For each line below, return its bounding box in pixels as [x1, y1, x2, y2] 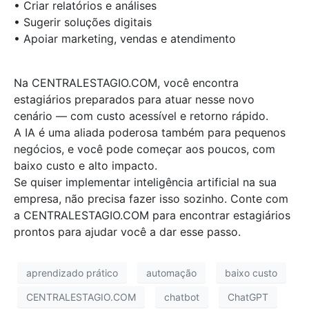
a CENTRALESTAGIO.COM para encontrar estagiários [14, 208, 290, 223]
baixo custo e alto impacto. [14, 159, 157, 173]
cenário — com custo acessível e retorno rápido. [14, 109, 268, 123]
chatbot [164, 290, 199, 303]
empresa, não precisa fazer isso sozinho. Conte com [14, 192, 288, 206]
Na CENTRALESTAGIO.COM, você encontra [14, 76, 239, 90]
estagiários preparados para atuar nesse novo [14, 92, 255, 107]
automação [146, 266, 197, 279]
